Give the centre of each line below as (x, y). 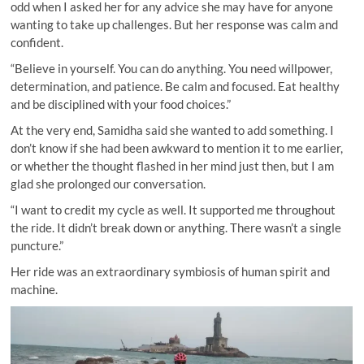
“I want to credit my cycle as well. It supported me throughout (173, 210)
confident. (37, 43)
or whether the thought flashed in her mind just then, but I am (173, 166)
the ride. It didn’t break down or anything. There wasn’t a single (176, 228)
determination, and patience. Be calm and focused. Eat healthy (175, 87)
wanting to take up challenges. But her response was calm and (175, 25)
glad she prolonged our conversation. (108, 184)
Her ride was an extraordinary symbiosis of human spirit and (171, 272)
